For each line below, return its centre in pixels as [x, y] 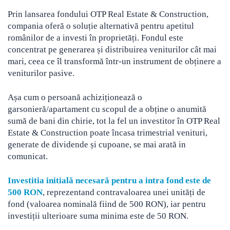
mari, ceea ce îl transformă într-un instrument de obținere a [114, 61]
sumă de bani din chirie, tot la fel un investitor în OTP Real [114, 121]
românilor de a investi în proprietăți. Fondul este [95, 37]
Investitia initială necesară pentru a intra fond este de [109, 180]
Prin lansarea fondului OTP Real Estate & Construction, [108, 14]
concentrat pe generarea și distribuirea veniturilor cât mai [112, 49]
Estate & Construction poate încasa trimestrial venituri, [108, 132]
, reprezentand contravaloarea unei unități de [124, 192]
